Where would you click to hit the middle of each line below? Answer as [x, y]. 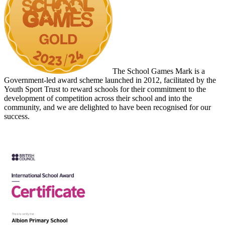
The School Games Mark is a [159, 71]
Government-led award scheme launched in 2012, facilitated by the [110, 80]
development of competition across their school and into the [98, 98]
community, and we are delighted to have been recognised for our [107, 107]
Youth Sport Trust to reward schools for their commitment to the [105, 89]
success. [17, 117]
